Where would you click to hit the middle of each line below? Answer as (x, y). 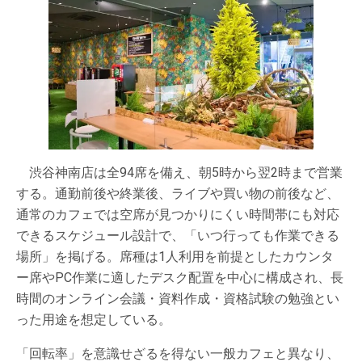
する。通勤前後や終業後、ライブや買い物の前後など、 (178, 193)
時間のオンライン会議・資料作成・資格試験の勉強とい (178, 298)
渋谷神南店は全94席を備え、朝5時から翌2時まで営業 (179, 172)
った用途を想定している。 (94, 319)
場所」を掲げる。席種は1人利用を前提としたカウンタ (175, 256)
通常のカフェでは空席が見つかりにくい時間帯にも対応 (178, 214)
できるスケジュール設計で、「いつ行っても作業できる (178, 235)
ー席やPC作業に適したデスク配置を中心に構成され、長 (180, 277)
